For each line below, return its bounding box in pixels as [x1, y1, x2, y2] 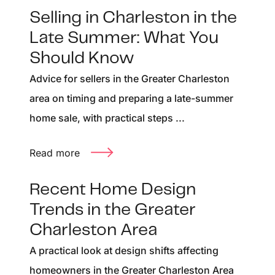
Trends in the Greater [29, 202, 196, 219]
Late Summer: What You [29, 29, 219, 47]
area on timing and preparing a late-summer [29, 91, 233, 104]
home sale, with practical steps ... [29, 111, 185, 124]
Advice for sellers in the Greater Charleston [29, 72, 230, 85]
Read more [29, 146, 80, 159]
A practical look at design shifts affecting [29, 244, 219, 257]
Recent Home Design [29, 182, 196, 199]
